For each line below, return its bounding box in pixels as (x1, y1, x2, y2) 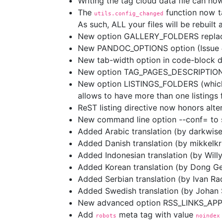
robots (96, 212, 116, 219)
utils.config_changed (94, 10, 164, 17)
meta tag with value (116, 210, 196, 220)
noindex (196, 212, 220, 219)
